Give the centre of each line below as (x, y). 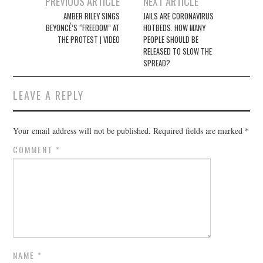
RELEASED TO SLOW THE (178, 52)
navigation (41, 18)
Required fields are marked (199, 131)
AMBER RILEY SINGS (91, 16)
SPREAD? (157, 63)
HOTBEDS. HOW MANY (175, 28)
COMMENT (35, 150)
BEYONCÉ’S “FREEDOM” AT (82, 28)
